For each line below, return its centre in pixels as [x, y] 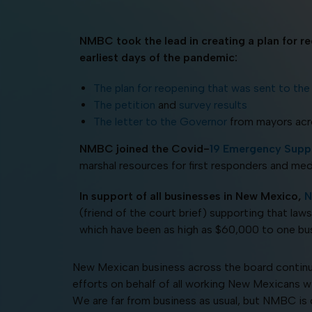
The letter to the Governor [160, 121]
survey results [213, 104]
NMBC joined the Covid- [144, 148]
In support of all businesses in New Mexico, [192, 196]
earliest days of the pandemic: [158, 57]
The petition [124, 104]
